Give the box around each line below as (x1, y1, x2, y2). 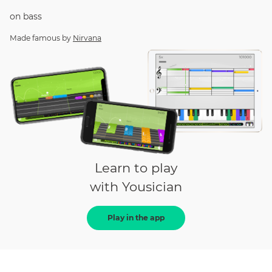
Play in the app (107, 213, 165, 223)
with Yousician (90, 178, 182, 194)
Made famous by (10, 33, 71, 42)
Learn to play (95, 160, 177, 175)
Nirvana (73, 33, 101, 42)
